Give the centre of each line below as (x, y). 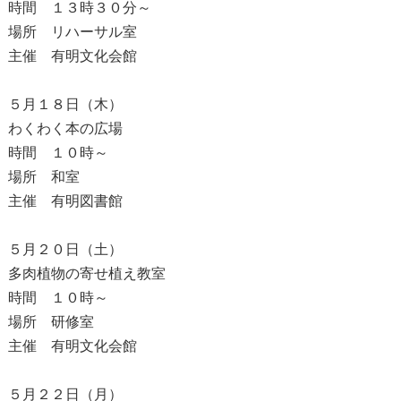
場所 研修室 (51, 321)
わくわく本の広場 (65, 128)
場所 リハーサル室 (72, 31)
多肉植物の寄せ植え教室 (86, 273)
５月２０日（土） (65, 249)
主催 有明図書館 (65, 200)
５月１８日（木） (65, 104)
